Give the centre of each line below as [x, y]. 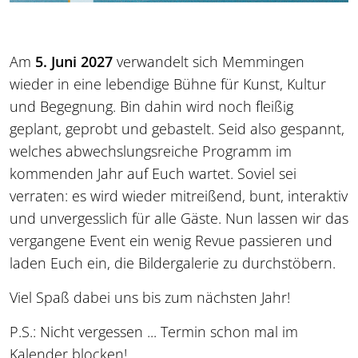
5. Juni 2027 [72, 61]
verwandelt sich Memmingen [209, 61]
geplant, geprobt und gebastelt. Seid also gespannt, [177, 128]
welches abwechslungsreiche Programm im [151, 151]
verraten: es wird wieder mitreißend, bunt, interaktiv [179, 195]
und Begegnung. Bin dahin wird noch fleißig [151, 106]
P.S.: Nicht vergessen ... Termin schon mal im [154, 331]
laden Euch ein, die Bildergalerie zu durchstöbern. [173, 263]
